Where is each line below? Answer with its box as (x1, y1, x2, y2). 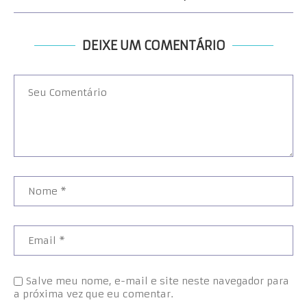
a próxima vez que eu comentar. (14, 288, 173, 300)
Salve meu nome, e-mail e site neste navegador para (26, 275, 289, 287)
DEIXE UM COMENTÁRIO (82, 38, 225, 53)
